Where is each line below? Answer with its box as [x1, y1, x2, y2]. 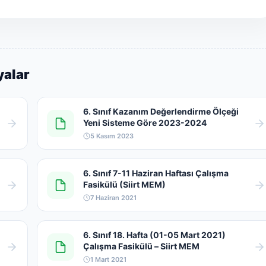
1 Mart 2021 [90, 255, 126, 264]
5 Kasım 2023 [90, 132, 134, 140]
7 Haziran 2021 [90, 194, 137, 202]
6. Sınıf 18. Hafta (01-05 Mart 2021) [83, 230, 226, 240]
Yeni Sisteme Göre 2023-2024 [83, 118, 207, 128]
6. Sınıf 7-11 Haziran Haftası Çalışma [83, 168, 229, 178]
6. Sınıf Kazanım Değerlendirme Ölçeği [83, 106, 239, 116]
